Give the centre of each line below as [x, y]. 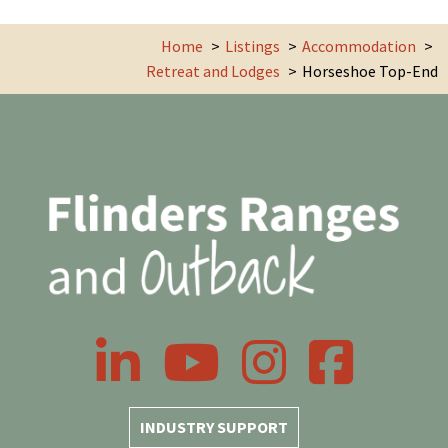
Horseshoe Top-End [370, 70]
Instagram [277, 348]
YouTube [190, 348]
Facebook [340, 348]
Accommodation [359, 45]
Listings [252, 45]
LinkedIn [124, 348]
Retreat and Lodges [213, 70]
